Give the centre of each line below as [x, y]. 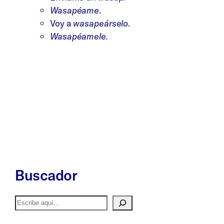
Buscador [46, 175]
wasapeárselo [101, 23]
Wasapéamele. [79, 36]
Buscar [28, 201]
